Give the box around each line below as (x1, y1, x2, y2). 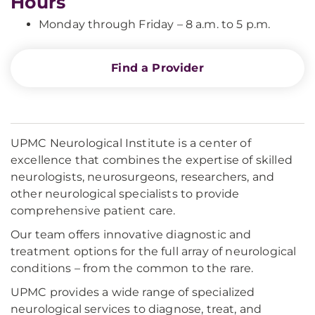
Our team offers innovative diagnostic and (11, 228, 252, 241)
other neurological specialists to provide (11, 187, 240, 200)
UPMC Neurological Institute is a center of (11, 136, 251, 150)
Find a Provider (111, 61, 204, 75)
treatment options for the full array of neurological (11, 245, 297, 258)
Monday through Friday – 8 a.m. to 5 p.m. (39, 18, 271, 31)
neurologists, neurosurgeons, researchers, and (11, 170, 275, 184)
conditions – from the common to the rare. (11, 262, 254, 275)
